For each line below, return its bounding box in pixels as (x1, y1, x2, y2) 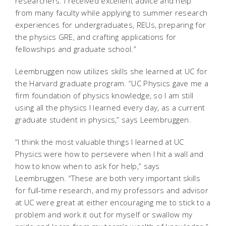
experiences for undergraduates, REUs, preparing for (15, 20, 206, 30)
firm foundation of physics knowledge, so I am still (15, 90, 194, 101)
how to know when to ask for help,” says (15, 161, 160, 172)
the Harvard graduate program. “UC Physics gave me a (15, 78, 209, 89)
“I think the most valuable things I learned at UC (15, 137, 184, 147)
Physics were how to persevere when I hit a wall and (15, 149, 204, 159)
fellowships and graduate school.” (15, 44, 136, 54)
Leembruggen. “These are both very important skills (15, 173, 200, 184)
